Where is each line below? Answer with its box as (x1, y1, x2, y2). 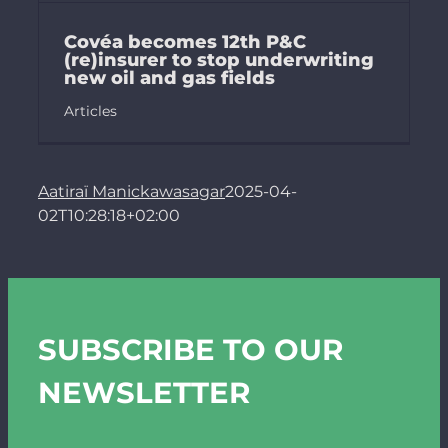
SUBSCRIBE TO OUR (37, 332, 343, 368)
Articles (63, 102, 117, 121)
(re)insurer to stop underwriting (63, 49, 374, 72)
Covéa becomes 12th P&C (63, 31, 306, 54)
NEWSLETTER (37, 375, 250, 411)
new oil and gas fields (63, 67, 275, 90)
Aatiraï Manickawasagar (38, 182, 225, 202)
